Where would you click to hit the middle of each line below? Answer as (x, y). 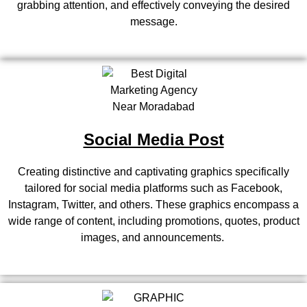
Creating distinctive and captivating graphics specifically (153, 171)
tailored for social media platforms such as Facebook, (153, 188)
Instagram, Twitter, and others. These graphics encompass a (153, 204)
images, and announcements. (153, 237)
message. (153, 21)
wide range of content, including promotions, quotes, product (153, 221)
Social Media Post (153, 139)
